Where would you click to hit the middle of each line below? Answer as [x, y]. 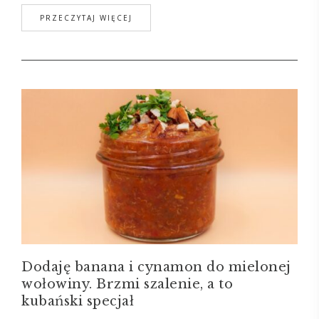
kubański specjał [78, 302]
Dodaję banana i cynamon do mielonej [156, 267]
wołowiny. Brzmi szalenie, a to [127, 284]
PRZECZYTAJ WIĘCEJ [86, 18]
